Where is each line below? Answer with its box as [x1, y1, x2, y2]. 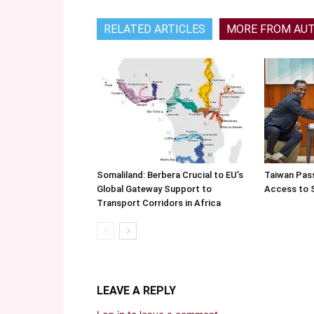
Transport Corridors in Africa [97, 198, 221, 208]
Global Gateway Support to [97, 184, 212, 194]
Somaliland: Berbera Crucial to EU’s [97, 170, 243, 180]
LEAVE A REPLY [97, 284, 176, 297]
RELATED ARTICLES [104, 22, 205, 36]
